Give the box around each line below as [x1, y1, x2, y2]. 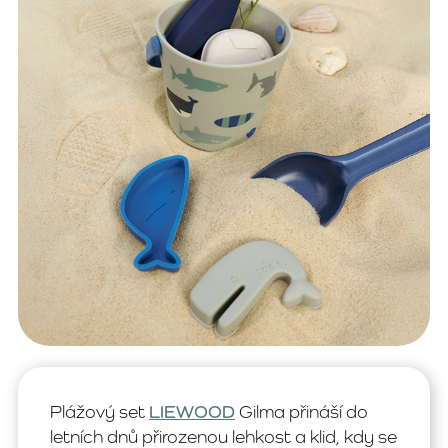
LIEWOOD [149, 401, 235, 423]
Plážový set [50, 401, 149, 423]
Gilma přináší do [235, 401, 368, 423]
